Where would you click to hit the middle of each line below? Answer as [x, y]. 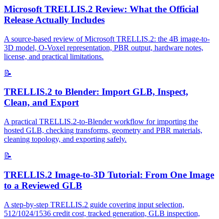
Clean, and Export [41, 103]
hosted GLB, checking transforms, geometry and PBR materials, [103, 131]
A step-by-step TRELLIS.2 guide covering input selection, [94, 204]
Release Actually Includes [54, 20]
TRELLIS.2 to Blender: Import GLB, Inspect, [96, 92]
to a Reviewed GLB [43, 185]
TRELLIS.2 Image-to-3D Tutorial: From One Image [109, 175]
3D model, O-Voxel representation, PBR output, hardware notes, [104, 47]
